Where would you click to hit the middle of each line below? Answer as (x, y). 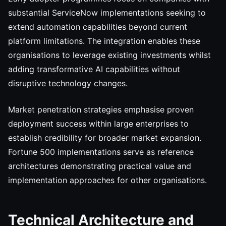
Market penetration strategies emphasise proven (101, 109)
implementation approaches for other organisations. (107, 180)
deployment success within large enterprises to (98, 124)
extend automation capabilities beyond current (98, 27)
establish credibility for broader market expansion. (105, 138)
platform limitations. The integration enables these (104, 41)
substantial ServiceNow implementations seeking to (107, 13)
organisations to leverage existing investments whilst (109, 55)
